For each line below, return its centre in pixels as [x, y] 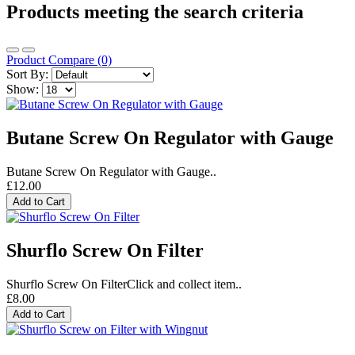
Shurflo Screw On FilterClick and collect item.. [124, 284]
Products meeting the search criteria [155, 12]
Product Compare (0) [59, 60]
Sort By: [27, 74]
